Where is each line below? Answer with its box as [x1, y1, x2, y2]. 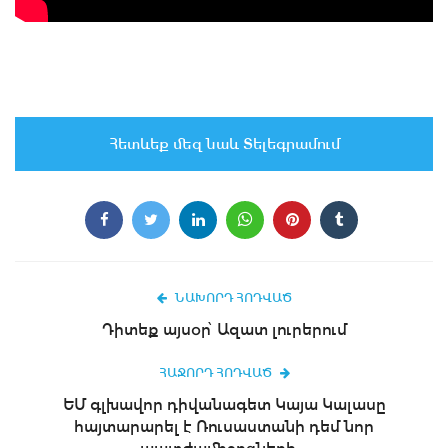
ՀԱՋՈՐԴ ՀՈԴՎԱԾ [158, 365, 272, 382]
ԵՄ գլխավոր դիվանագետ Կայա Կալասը [62, 395, 386, 415]
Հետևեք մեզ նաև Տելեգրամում [108, 135, 340, 154]
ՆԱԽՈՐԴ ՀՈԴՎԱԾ [174, 290, 292, 307]
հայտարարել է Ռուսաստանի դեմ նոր [74, 417, 374, 437]
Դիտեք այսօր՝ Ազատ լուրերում [101, 320, 347, 340]
